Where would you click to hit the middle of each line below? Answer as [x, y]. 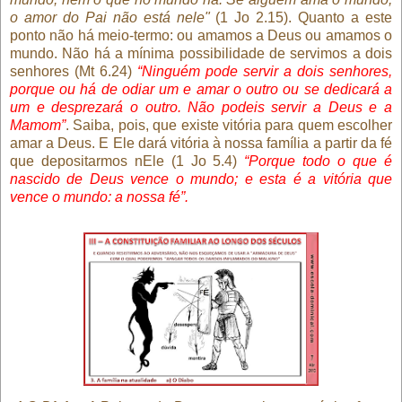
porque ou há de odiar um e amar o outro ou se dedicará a [201, 89]
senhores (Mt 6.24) [74, 71]
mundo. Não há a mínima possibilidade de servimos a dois [201, 53]
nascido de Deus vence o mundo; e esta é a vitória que [201, 179]
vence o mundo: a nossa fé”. [99, 197]
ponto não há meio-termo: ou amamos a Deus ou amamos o [201, 35]
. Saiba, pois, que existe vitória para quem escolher [229, 125]
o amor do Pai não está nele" [110, 17]
